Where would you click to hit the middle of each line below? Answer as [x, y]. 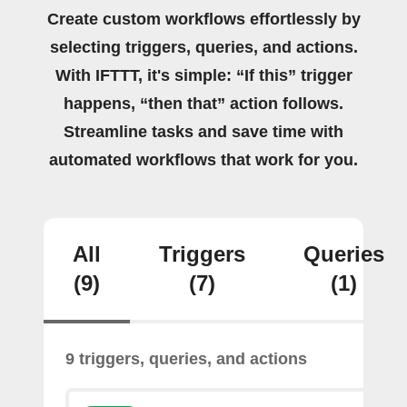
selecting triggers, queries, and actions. [203, 47]
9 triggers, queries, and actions [186, 359]
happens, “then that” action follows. [203, 104]
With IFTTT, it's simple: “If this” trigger [203, 75]
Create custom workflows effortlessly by [203, 19]
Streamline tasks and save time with [203, 132]
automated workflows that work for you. [203, 160]
